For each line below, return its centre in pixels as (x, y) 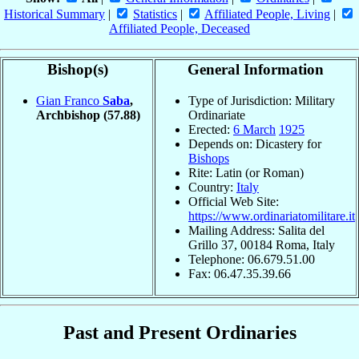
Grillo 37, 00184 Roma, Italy (262, 244)
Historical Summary (54, 14)
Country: (212, 187)
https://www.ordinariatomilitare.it (272, 216)
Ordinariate (217, 115)
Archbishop (70, 115)
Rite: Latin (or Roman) (246, 172)
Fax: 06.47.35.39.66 (240, 273)
